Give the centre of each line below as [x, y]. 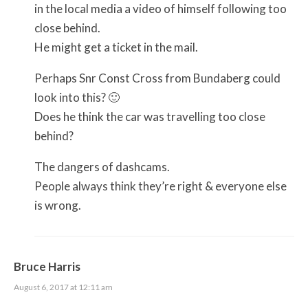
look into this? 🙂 [77, 97]
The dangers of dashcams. [102, 166]
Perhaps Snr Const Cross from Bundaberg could [157, 78]
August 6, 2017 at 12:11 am [63, 287]
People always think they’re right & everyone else [161, 186]
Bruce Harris [47, 266]
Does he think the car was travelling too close [150, 116]
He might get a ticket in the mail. [116, 47]
